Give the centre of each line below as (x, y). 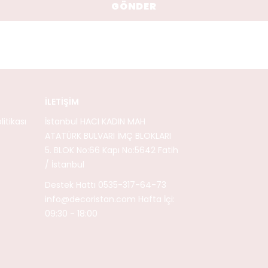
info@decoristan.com (90, 199)
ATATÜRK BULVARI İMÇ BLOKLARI (108, 136)
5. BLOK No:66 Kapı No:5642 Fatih (112, 150)
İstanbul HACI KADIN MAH (95, 121)
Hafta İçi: (155, 199)
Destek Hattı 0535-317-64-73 (106, 185)
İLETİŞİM (62, 102)
